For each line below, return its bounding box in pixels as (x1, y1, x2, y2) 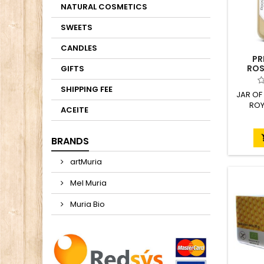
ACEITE (61, 104, 88, 115)
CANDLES (61, 42, 97, 54)
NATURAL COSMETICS (61, 1, 147, 12)
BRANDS (51, 134, 89, 148)
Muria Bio (68, 199, 105, 210)
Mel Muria (68, 177, 107, 189)
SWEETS (61, 22, 93, 33)
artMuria (68, 156, 102, 167)
